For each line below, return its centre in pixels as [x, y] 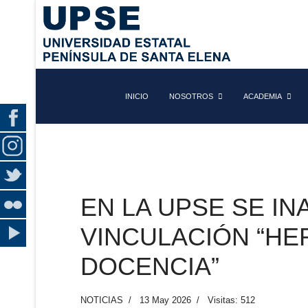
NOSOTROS [191, 96]
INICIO [137, 96]
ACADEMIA [263, 96]
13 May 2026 [165, 300]
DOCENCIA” [150, 266]
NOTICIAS [102, 300]
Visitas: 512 [231, 300]
